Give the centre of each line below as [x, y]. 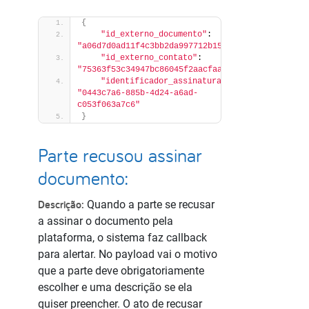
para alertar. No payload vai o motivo [128, 254]
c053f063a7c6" [109, 105]
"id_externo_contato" [149, 58]
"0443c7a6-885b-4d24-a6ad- [138, 93]
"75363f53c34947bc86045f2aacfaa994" [159, 70]
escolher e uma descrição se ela [115, 287]
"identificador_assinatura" [163, 81]
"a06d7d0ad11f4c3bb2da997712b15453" [159, 46]
